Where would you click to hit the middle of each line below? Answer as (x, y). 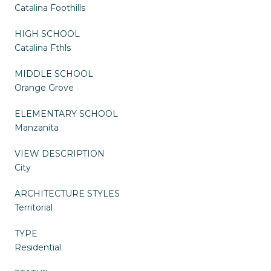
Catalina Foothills (50, 8)
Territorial (34, 208)
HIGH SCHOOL (47, 34)
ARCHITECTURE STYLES (67, 194)
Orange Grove (44, 88)
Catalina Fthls (43, 48)
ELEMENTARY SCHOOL (66, 114)
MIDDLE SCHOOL (54, 74)
